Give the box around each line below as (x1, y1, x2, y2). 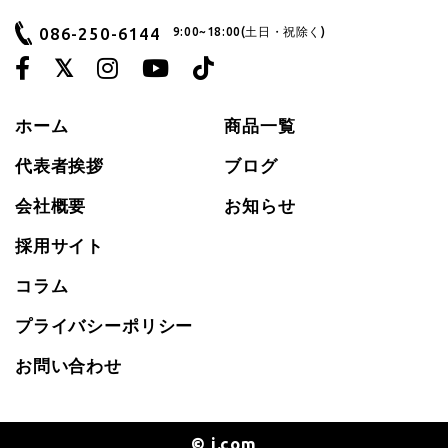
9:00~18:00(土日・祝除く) (172, 25, 326, 39)
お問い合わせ (14, 355, 122, 375)
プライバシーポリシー (14, 315, 194, 335)
